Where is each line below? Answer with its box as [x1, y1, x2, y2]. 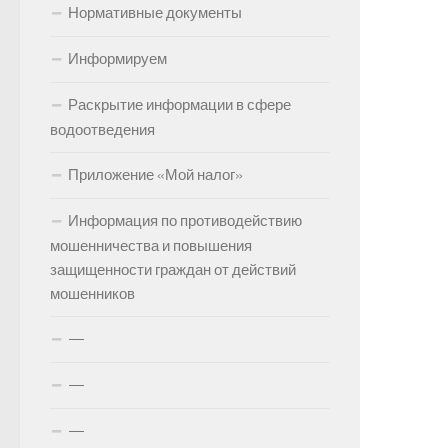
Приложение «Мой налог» [68, 166, 243, 184]
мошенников [50, 285, 135, 303]
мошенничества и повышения [50, 237, 252, 255]
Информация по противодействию [68, 212, 302, 230]
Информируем [68, 50, 167, 68]
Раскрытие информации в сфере [68, 96, 291, 114]
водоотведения [50, 121, 155, 139]
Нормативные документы [68, 4, 242, 22]
